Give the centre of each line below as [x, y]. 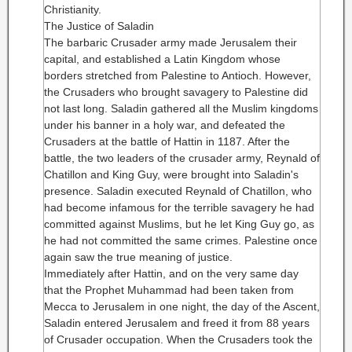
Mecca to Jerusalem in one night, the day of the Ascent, [182, 306]
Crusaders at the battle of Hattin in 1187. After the [167, 141]
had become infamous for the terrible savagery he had [179, 207]
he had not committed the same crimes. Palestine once [181, 240]
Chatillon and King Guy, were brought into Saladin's [171, 174]
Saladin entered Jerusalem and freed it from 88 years [177, 323]
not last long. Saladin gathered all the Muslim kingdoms [181, 108]
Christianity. [73, 9]
